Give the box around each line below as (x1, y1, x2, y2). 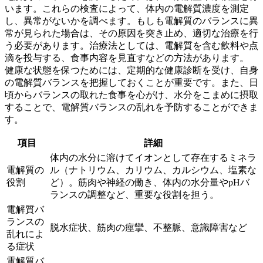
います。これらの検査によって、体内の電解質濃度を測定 (5, 4, 249, 14)
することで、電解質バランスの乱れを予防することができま (5, 102, 258, 113)
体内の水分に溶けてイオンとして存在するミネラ (50, 153, 257, 163)
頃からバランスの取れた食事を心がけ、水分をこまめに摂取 (5, 90, 258, 100)
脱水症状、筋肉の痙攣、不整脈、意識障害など (50, 222, 247, 233)
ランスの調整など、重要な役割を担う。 (50, 190, 219, 200)
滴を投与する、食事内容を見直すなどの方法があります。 (5, 53, 249, 63)
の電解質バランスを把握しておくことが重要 (5, 77, 193, 88)
